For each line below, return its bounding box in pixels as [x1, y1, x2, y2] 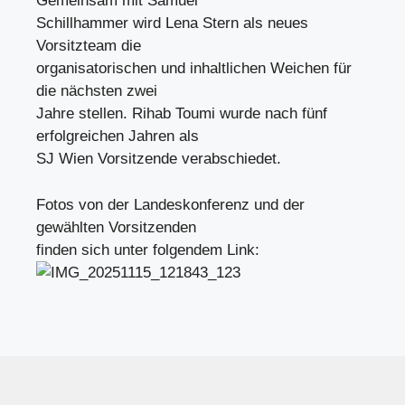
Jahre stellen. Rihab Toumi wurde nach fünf [36, 105, 327, 122]
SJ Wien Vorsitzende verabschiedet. [36, 150, 281, 167]
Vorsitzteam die [36, 37, 141, 54]
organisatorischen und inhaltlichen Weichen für [36, 60, 352, 77]
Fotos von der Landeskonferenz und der [36, 195, 305, 213]
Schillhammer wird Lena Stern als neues [36, 14, 308, 32]
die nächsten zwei [36, 82, 157, 99]
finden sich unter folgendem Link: [36, 240, 259, 259]
